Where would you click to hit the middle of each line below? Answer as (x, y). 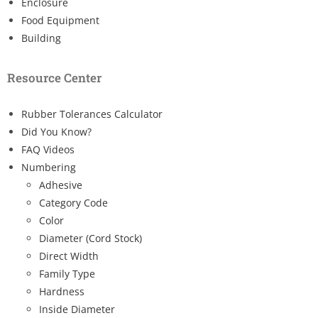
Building (41, 38)
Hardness (62, 291)
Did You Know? (56, 131)
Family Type (67, 273)
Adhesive (61, 185)
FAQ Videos (48, 149)
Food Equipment (60, 20)
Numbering (49, 167)
